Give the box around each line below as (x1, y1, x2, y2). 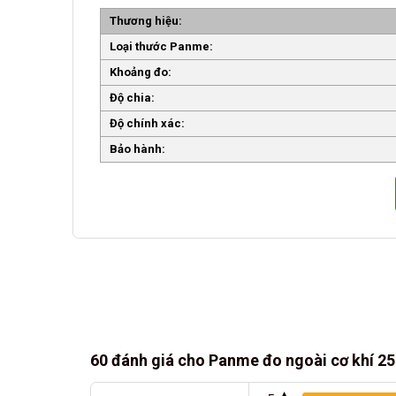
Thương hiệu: (110, 14, 182, 28)
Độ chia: (110, 91, 155, 105)
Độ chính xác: (110, 117, 185, 131)
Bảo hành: (110, 142, 165, 156)
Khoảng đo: (110, 65, 171, 80)
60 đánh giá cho (90, 350, 209, 369)
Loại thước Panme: (110, 40, 213, 54)
